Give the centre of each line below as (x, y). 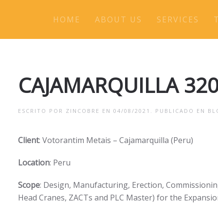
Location (34, 163)
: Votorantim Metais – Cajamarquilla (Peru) (116, 140)
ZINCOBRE (83, 111)
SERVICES (178, 19)
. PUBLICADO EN (179, 111)
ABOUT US (118, 19)
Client (28, 140)
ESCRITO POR (42, 111)
